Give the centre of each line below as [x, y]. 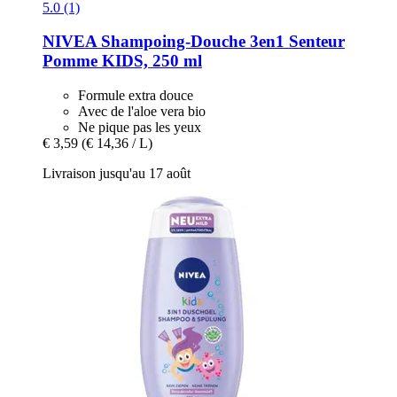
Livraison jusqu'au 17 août [117, 174]
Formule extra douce [136, 96]
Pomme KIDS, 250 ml [122, 61]
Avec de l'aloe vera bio [142, 112]
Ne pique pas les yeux [140, 128]
